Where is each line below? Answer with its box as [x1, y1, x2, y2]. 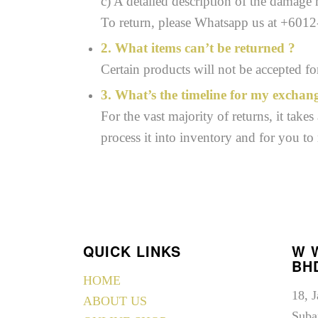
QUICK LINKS [83, 241, 182, 262]
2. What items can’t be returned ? [101, 40, 296, 55]
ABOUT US [83, 293, 148, 308]
